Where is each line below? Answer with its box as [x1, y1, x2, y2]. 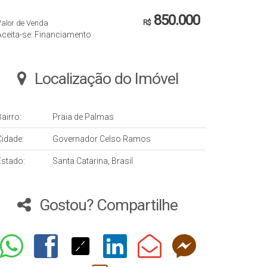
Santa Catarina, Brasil [52, 156, 133, 166]
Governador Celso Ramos [52, 134, 151, 144]
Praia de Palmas [52, 112, 114, 122]
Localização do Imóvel [34, 69, 178, 89]
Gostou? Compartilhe [39, 195, 178, 215]
